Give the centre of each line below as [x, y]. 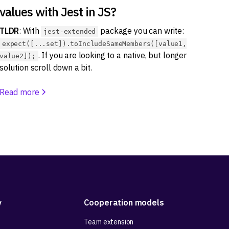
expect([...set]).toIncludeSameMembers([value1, [94, 44]
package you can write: [141, 31]
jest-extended [70, 32]
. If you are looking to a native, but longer [112, 55]
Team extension [109, 222]
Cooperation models [124, 203]
